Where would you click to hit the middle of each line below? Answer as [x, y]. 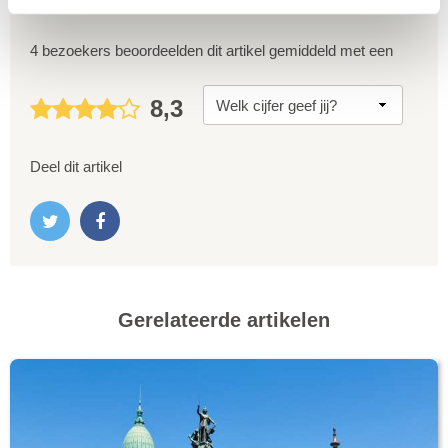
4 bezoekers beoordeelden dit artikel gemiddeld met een [211, 51]
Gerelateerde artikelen [224, 320]
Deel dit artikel [76, 167]
